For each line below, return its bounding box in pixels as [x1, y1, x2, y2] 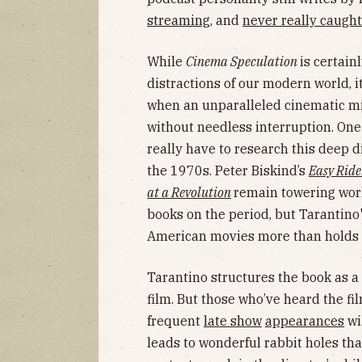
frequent [147, 312, 204, 329]
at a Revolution [147, 183, 231, 200]
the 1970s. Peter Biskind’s [147, 162, 309, 179]
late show [204, 312, 262, 329]
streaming [147, 11, 210, 28]
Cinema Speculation [186, 53, 300, 69]
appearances [265, 312, 344, 329]
